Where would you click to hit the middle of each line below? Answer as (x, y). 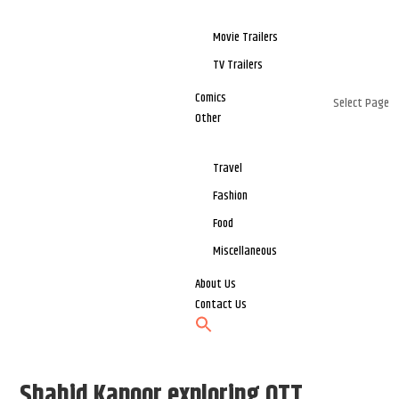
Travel (228, 169)
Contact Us (221, 305)
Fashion (231, 196)
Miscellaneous (245, 252)
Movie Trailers (246, 38)
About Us (216, 285)
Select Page (361, 104)
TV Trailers (238, 65)
